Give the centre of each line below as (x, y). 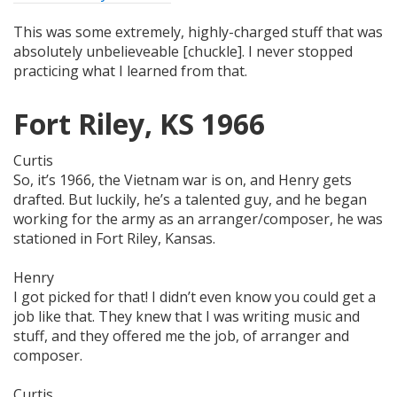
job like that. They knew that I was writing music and (187, 316)
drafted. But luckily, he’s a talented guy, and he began (190, 199)
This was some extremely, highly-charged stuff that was (198, 32)
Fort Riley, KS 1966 (139, 123)
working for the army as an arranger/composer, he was (198, 218)
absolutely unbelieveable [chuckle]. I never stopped (183, 52)
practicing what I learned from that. (130, 71)
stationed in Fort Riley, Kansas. (114, 238)
